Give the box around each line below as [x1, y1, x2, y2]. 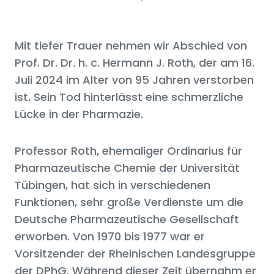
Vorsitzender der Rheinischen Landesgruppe [15, 246, 256, 262]
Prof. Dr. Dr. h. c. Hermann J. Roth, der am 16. [15, 55, 254, 71]
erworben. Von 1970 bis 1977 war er [15, 229, 205, 245]
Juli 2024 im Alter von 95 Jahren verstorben [15, 72, 254, 88]
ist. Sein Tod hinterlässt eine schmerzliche [15, 89, 243, 105]
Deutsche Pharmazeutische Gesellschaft [15, 212, 239, 228]
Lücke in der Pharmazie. [15, 106, 143, 122]
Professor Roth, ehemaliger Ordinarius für [15, 143, 242, 159]
